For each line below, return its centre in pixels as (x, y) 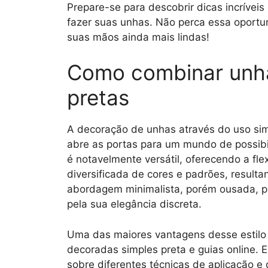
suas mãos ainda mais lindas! (138, 37)
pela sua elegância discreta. (134, 204)
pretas (98, 98)
